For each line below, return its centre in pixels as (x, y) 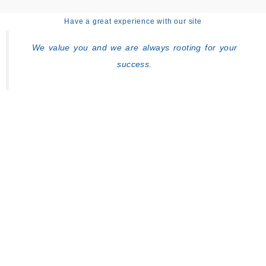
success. (134, 64)
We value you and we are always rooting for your (134, 47)
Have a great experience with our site (133, 21)
